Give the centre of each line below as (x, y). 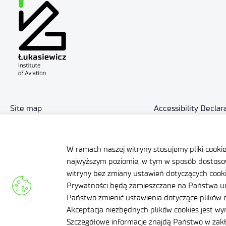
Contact (24, 130)
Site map (26, 108)
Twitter (35, 199)
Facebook (40, 186)
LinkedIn (38, 212)
